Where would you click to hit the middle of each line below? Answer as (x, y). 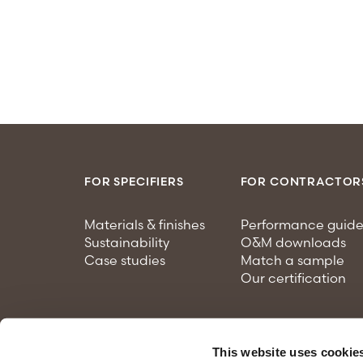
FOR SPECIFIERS (134, 181)
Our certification (293, 278)
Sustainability (127, 242)
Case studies (125, 260)
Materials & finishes (145, 224)
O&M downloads (293, 242)
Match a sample (292, 260)
